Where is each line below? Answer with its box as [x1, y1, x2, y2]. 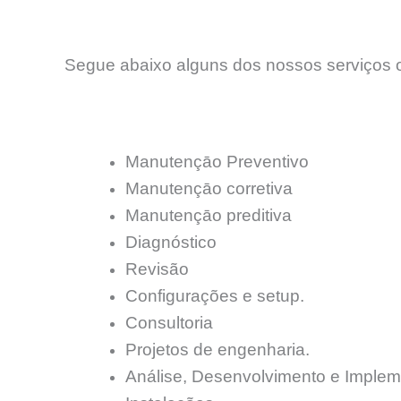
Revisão [125, 259, 189, 278]
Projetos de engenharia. [125, 339, 310, 359]
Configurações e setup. [125, 286, 304, 305]
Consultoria [125, 312, 213, 332]
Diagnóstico [125, 232, 217, 252]
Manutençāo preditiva [125, 205, 292, 225]
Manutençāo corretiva [125, 178, 293, 198]
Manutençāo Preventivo [125, 151, 309, 171]
